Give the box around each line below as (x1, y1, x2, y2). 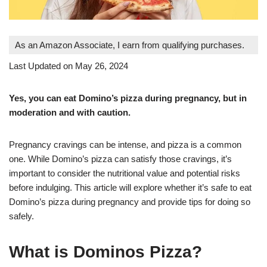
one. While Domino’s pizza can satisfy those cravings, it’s (9, 153, 232, 164)
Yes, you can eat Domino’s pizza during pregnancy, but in (9, 92, 247, 103)
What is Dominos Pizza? (9, 242, 202, 261)
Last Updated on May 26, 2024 (9, 60, 128, 71)
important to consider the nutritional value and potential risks (9, 167, 240, 178)
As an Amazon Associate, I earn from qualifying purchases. (15, 39, 244, 50)
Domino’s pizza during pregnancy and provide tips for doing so (9, 196, 250, 207)
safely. (9, 210, 34, 221)
